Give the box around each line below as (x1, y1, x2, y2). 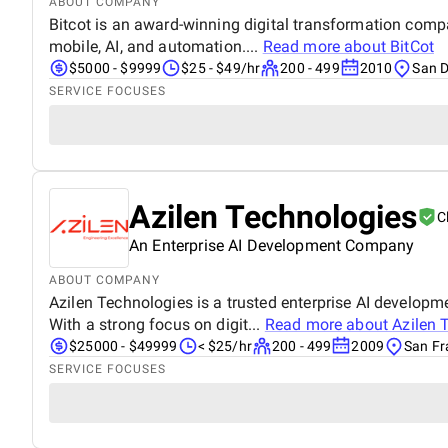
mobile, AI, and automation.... (49, 36, 263, 56)
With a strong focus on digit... (49, 314, 265, 334)
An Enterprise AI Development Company (129, 235, 415, 255)
